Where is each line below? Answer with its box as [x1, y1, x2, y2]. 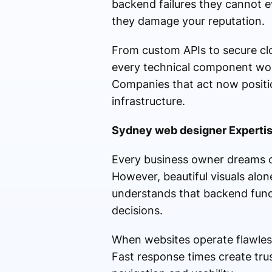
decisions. [111, 204, 163, 217]
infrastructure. [111, 95, 185, 108]
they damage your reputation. [111, 15, 265, 28]
